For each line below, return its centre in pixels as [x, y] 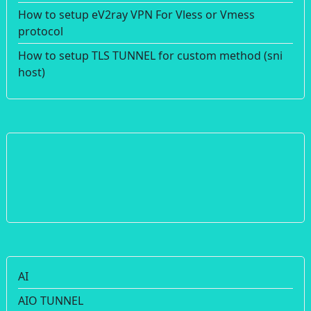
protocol [41, 31]
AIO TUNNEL [51, 300]
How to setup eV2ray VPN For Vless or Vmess [136, 14]
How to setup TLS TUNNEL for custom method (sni [150, 55]
